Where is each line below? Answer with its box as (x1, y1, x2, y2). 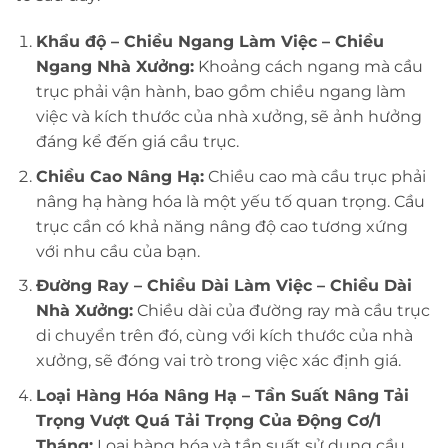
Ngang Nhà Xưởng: (35, 57, 194, 76)
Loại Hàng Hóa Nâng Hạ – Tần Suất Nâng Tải (35, 385, 409, 405)
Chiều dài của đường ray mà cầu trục (132, 301, 430, 321)
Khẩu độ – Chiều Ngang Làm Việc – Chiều (35, 32, 384, 51)
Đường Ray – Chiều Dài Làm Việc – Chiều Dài (35, 276, 412, 296)
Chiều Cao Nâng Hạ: (35, 166, 204, 186)
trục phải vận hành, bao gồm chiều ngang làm (35, 82, 406, 101)
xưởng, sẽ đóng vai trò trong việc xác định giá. (35, 351, 401, 371)
